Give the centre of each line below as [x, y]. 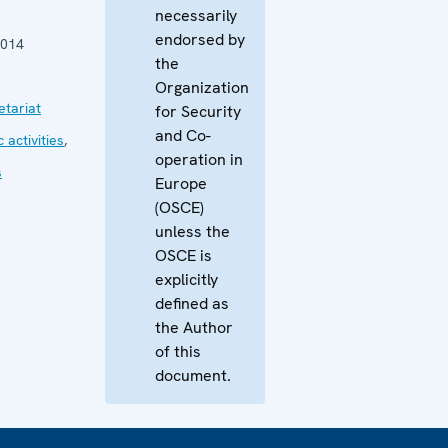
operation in [199, 159]
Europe [181, 183]
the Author [194, 327]
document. [193, 375]
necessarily [196, 15]
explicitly [186, 279]
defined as [192, 303]
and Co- [183, 135]
